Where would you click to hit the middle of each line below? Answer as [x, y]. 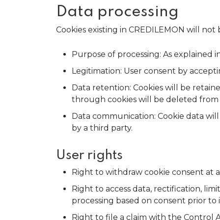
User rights [89, 155]
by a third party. [102, 128]
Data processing [117, 12]
